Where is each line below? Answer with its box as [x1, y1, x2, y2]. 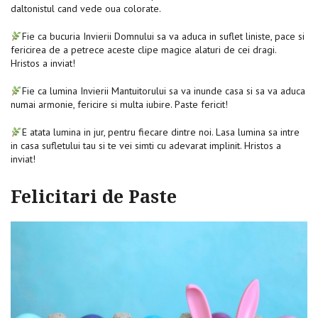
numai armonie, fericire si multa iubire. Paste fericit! [11, 98, 231, 111]
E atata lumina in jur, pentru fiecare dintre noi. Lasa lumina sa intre [21, 126, 300, 139]
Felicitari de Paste [11, 187, 177, 208]
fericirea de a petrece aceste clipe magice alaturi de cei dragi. [11, 43, 276, 57]
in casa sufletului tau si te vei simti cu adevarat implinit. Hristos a [11, 139, 281, 153]
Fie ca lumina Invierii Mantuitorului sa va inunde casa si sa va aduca [21, 84, 305, 98]
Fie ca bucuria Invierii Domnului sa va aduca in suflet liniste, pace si [21, 30, 305, 43]
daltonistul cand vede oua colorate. [11, 2, 163, 16]
